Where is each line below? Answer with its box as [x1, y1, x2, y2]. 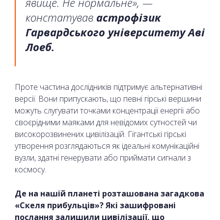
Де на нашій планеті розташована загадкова [15, 188, 204, 199]
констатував [26, 9, 96, 25]
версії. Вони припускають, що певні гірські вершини [15, 93, 201, 104]
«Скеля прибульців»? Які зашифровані [15, 199, 176, 211]
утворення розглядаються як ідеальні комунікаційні [15, 140, 199, 151]
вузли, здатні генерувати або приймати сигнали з [15, 152, 191, 163]
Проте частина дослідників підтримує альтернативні [15, 81, 202, 92]
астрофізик [96, 9, 161, 25]
